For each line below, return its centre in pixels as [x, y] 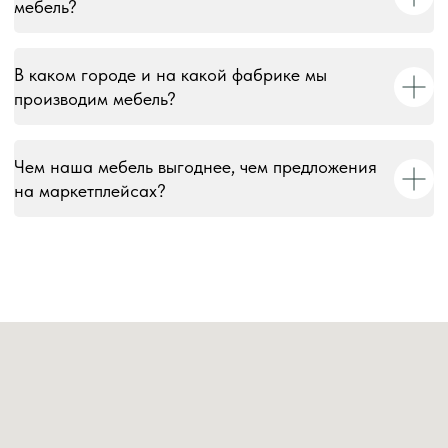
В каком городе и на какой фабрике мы [170, 75]
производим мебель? [95, 99]
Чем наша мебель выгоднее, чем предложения [195, 167]
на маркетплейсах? [90, 191]
